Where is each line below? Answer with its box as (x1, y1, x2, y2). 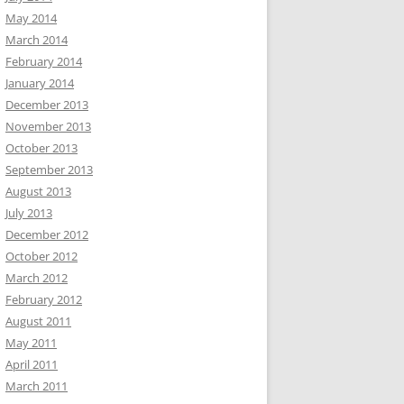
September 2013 (5, 161, 93, 178)
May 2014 (5, 10, 57, 26)
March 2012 (5, 270, 68, 286)
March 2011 (5, 378, 68, 394)
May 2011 (5, 335, 57, 351)
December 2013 (5, 96, 88, 113)
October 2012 (5, 248, 78, 264)
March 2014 (5, 32, 68, 48)
